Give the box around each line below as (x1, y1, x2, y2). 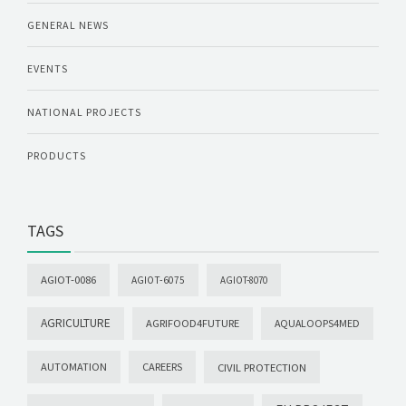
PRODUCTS (27, 149, 86, 163)
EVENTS (27, 62, 68, 76)
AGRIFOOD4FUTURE (146, 316, 239, 331)
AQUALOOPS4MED (275, 316, 360, 331)
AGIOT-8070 (220, 274, 267, 287)
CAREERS (142, 360, 182, 374)
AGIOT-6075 (131, 274, 185, 287)
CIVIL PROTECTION (217, 360, 306, 375)
